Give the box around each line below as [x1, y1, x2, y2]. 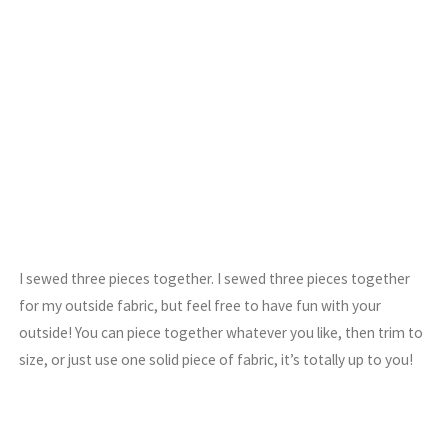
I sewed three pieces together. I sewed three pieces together [19, 268, 411, 288]
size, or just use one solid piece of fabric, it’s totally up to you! [19, 349, 414, 369]
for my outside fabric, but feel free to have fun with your [19, 295, 382, 315]
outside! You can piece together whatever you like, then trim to [19, 322, 424, 342]
